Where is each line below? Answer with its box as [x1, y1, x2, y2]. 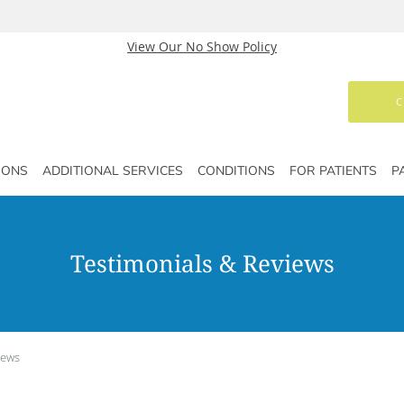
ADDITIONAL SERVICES [42, 162, 183, 179]
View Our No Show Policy [127, 38, 277, 55]
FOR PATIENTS [289, 162, 377, 179]
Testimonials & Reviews [69, 247, 335, 280]
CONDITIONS [197, 162, 275, 179]
